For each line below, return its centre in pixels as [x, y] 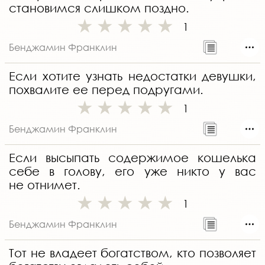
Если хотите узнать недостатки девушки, [132, 76]
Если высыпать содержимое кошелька [132, 158]
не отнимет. [45, 185]
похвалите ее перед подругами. [106, 90]
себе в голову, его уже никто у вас [132, 172]
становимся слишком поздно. [99, 8]
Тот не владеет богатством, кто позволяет [132, 253]
